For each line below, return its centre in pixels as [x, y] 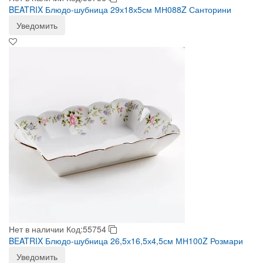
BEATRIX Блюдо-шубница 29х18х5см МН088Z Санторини [120, 9]
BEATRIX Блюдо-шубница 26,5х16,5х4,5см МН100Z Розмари [126, 241]
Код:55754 [87, 229]
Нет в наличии [36, 229]
